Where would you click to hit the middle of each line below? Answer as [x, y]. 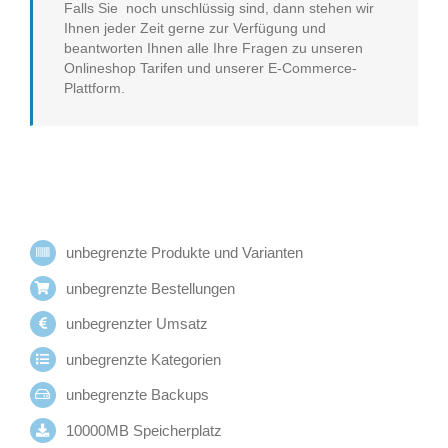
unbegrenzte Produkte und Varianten [184, 252]
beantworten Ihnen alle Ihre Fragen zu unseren [213, 48]
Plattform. [94, 88]
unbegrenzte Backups [137, 394]
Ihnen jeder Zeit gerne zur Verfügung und [195, 28]
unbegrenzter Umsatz [137, 323]
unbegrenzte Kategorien [143, 359]
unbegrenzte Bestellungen [150, 288]
